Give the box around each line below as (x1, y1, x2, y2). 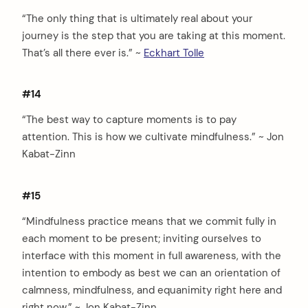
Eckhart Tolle (144, 45, 204, 60)
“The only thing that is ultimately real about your (22, 11, 252, 25)
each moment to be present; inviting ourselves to (22, 231, 261, 245)
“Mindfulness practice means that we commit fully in (22, 214, 276, 228)
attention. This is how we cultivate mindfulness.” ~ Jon (22, 130, 284, 144)
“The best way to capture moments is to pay (22, 113, 236, 127)
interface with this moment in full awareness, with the (22, 248, 281, 263)
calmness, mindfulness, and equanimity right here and (22, 283, 282, 297)
